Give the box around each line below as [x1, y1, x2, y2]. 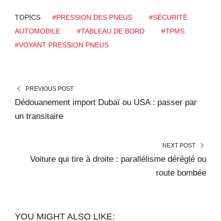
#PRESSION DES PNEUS [52, 13, 132, 21]
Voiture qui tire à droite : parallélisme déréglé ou [30, 154, 206, 164]
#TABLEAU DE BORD [77, 27, 145, 35]
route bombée [156, 168, 206, 178]
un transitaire [15, 111, 63, 121]
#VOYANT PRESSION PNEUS [15, 40, 109, 49]
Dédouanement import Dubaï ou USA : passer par [15, 97, 197, 107]
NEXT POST [162, 142, 196, 149]
